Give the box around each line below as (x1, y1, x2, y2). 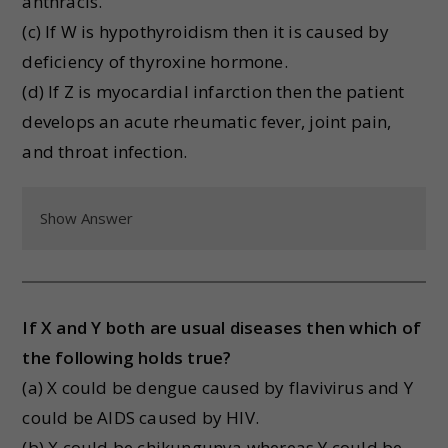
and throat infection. (22, 140, 188, 163)
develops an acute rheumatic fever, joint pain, (22, 110, 392, 133)
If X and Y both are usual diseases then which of (22, 316, 422, 339)
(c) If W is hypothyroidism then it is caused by (22, 20, 389, 43)
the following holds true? (22, 346, 232, 369)
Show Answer (40, 208, 134, 228)
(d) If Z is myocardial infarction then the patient (22, 80, 405, 103)
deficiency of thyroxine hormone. (22, 50, 288, 73)
